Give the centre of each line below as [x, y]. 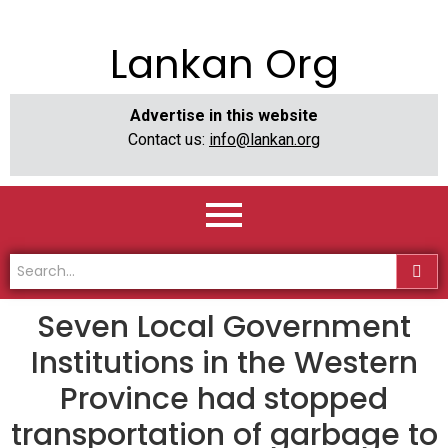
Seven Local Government [224, 327]
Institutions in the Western [224, 363]
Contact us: [168, 139]
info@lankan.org [264, 139]
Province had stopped [224, 399]
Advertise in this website [224, 115]
